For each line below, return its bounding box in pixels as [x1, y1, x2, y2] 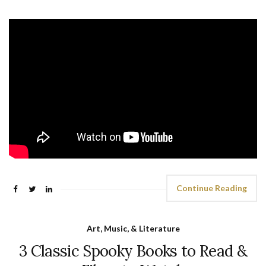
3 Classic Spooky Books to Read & [18, 240, 248, 261]
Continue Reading [176, 182, 247, 193]
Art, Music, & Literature [86, 223, 180, 233]
